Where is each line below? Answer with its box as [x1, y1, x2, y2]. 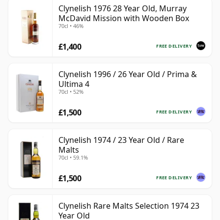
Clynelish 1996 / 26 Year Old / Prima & [58, 69, 197, 80]
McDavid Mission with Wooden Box [58, 13, 189, 24]
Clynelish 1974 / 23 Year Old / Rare [58, 135, 184, 146]
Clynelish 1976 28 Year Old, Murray [58, 3, 187, 14]
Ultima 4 [58, 79, 89, 90]
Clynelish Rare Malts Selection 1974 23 [58, 200, 199, 212]
